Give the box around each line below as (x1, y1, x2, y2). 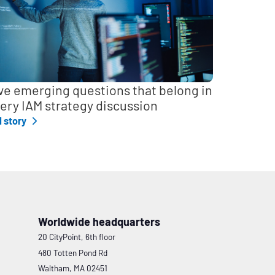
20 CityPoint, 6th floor (37, 231, 115, 242)
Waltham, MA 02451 (37, 263, 107, 274)
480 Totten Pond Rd (37, 247, 107, 258)
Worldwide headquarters (37, 215, 160, 228)
